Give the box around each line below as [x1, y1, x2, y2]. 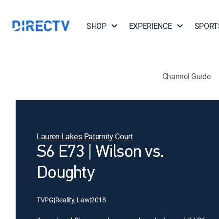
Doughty [37, 165, 94, 182]
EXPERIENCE [129, 21, 172, 31]
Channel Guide [162, 70, 211, 82]
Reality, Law [55, 195, 90, 204]
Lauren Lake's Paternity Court [37, 131, 133, 142]
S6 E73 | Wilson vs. [37, 144, 165, 161]
